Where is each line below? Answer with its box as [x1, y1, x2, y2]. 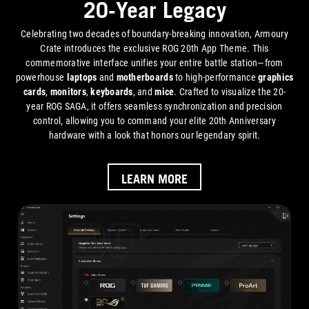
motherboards [116, 71, 173, 83]
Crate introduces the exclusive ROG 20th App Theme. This [40, 42, 269, 54]
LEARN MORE [121, 170, 188, 186]
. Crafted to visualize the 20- [174, 86, 286, 98]
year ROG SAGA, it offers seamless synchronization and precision [26, 100, 283, 112]
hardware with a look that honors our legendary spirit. [48, 129, 261, 141]
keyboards [90, 86, 133, 98]
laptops [66, 71, 97, 83]
